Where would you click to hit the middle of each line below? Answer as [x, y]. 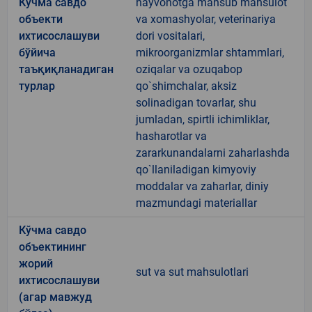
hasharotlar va [171, 136]
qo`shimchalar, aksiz [186, 86]
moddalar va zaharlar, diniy [202, 186]
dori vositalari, [170, 36]
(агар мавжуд [55, 297]
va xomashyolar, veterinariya [206, 19]
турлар [37, 86]
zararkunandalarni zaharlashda [213, 153]
